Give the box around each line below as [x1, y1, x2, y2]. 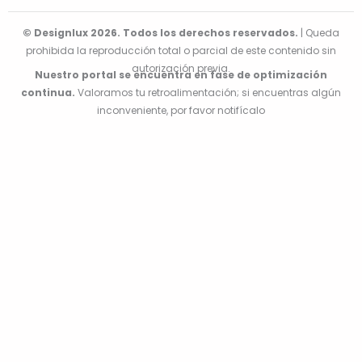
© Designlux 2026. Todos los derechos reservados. [23, 25, 298, 40]
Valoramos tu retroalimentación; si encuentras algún [75, 85, 341, 99]
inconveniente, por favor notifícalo [97, 103, 265, 117]
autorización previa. [132, 61, 230, 75]
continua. [21, 85, 75, 99]
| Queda [298, 25, 339, 40]
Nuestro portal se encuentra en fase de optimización [35, 67, 327, 82]
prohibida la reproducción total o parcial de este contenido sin [26, 43, 336, 57]
